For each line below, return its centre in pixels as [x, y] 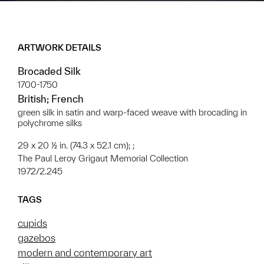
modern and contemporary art [85, 253]
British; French [51, 99]
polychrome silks [50, 123]
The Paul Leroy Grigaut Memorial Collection [103, 159]
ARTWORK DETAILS [60, 48]
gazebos [37, 238]
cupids [32, 223]
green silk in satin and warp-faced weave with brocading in [132, 113]
